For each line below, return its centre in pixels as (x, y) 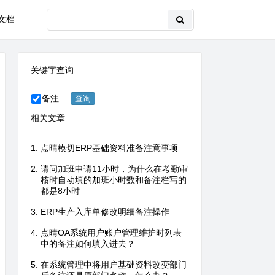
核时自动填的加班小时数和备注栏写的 (114, 180)
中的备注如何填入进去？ (88, 244)
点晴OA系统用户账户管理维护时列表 (111, 233)
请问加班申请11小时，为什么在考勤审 (114, 169)
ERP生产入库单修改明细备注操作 (105, 212)
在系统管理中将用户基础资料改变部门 (114, 265)
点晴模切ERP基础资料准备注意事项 (109, 148)
